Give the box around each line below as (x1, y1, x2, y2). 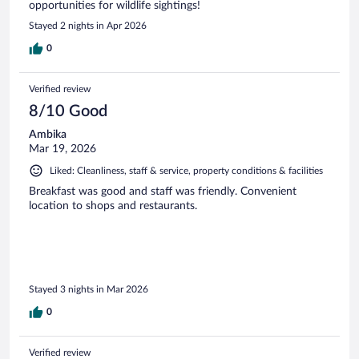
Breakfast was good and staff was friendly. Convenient (29, 186, 296, 198)
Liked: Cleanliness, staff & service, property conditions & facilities (50, 166, 323, 176)
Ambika (29, 129, 67, 141)
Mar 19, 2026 (29, 143, 96, 155)
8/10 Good (29, 103, 107, 120)
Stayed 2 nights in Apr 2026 (29, 21, 147, 31)
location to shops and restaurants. (29, 200, 197, 212)
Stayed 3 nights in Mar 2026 (29, 284, 148, 294)
